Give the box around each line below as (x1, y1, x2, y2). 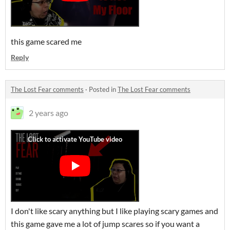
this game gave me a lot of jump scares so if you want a (11, 219, 200, 228)
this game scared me (11, 36, 83, 46)
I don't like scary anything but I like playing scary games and (11, 206, 218, 216)
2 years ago (29, 108, 68, 118)
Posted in (89, 85, 118, 93)
